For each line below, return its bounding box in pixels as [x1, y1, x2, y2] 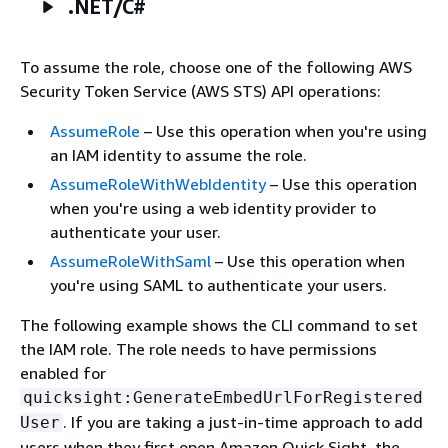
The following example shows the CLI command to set [20, 315, 418, 335]
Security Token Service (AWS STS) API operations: [20, 81, 381, 101]
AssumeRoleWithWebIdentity [50, 174, 266, 194]
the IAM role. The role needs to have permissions [20, 339, 377, 359]
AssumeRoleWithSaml [50, 251, 211, 271]
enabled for [20, 363, 106, 383]
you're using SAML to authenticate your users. [50, 275, 387, 295]
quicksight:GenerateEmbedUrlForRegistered [23, 388, 423, 407]
